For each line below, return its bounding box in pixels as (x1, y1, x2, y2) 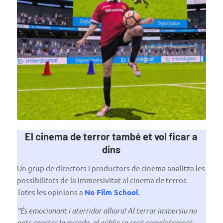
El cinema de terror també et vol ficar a (25, 130, 198, 143)
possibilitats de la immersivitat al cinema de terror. (16, 175, 188, 185)
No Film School (84, 187, 138, 197)
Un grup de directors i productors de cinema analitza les (16, 163, 205, 173)
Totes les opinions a (16, 187, 85, 197)
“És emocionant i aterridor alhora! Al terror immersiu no (16, 205, 197, 216)
